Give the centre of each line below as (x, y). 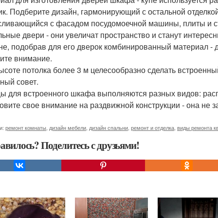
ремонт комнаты (26, 127)
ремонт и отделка (153, 127)
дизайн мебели (68, 127)
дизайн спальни (109, 127)
